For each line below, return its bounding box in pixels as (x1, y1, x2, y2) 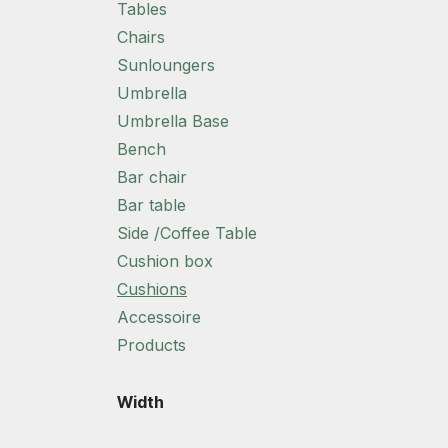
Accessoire (117, 307, 201, 327)
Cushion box (117, 251, 213, 271)
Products (117, 335, 186, 355)
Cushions (117, 279, 187, 299)
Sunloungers (117, 55, 215, 75)
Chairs (117, 27, 165, 47)
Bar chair (117, 167, 187, 187)
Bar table (117, 195, 186, 215)
